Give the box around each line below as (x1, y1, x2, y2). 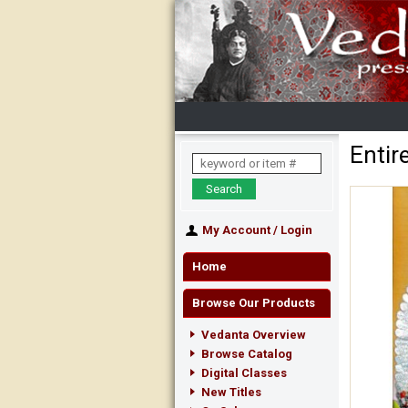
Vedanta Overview (201, 328, 306, 342)
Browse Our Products (192, 296, 315, 310)
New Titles (201, 385, 261, 399)
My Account (202, 223, 270, 237)
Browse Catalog (201, 347, 292, 361)
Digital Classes (201, 366, 287, 380)
